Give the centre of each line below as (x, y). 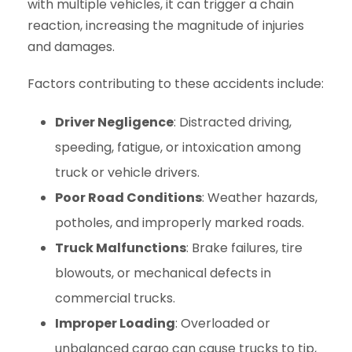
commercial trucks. (115, 298)
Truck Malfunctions (121, 248)
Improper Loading (115, 323)
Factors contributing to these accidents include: (176, 84)
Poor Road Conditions (128, 198)
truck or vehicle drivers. (127, 172)
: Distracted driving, (233, 122)
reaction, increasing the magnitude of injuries (166, 26)
